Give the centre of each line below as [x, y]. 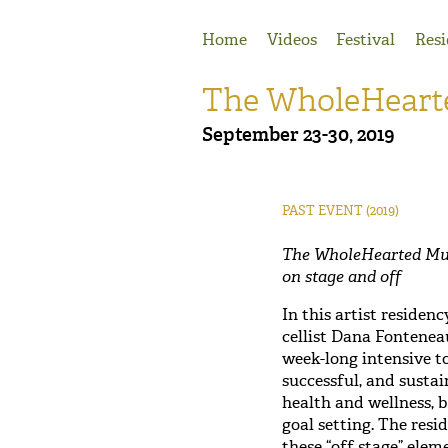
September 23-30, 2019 [298, 134]
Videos [291, 39]
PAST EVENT [322, 210]
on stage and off [341, 276]
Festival [366, 39]
